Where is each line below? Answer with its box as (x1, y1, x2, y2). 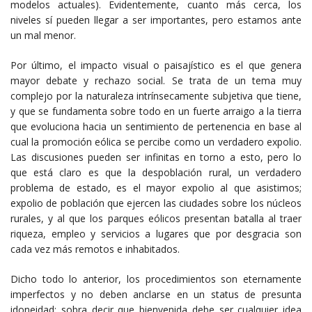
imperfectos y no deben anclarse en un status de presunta (10, 287, 302, 301)
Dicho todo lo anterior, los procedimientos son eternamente (10, 272, 302, 286)
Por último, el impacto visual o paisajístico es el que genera (10, 58, 302, 72)
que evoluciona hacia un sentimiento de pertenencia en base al (10, 119, 302, 133)
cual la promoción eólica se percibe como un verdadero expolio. (10, 134, 302, 148)
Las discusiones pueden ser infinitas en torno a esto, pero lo (10, 150, 302, 164)
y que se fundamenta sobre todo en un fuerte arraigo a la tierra (10, 104, 302, 118)
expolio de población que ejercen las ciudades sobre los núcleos (10, 196, 302, 210)
